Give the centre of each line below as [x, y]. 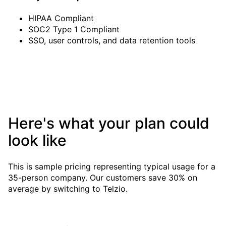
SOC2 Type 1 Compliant [74, 29]
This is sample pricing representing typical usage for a [112, 166]
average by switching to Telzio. [68, 188]
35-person [28, 177]
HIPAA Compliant [61, 18]
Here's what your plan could [109, 123]
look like [37, 140]
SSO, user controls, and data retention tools [112, 40]
